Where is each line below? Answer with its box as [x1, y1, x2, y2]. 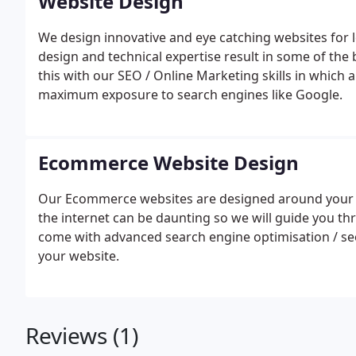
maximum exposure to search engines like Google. [38, 86, 342, 103]
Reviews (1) [25, 320, 138, 350]
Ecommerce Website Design [38, 149, 299, 176]
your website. [38, 247, 119, 265]
